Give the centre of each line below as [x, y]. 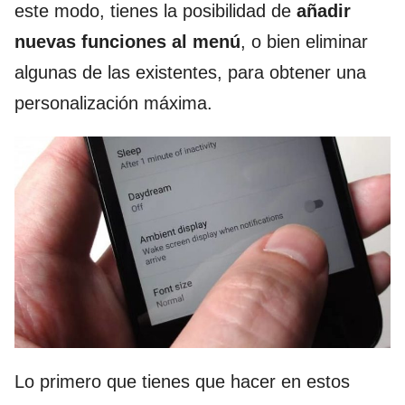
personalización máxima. [113, 103]
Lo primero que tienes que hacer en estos [182, 381]
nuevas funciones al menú [127, 42]
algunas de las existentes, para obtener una [190, 72]
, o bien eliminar [304, 42]
